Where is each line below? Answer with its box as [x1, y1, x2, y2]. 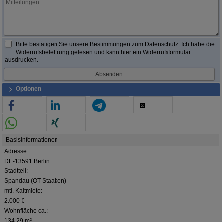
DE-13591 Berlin [4, 158, 50, 165]
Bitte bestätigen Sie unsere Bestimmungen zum [16, 41, 145, 48]
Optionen [14, 85, 41, 93]
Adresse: [4, 148, 28, 155]
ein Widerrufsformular [131, 49, 191, 56]
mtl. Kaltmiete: [4, 187, 42, 195]
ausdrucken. [5, 56, 38, 64]
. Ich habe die [178, 41, 215, 48]
